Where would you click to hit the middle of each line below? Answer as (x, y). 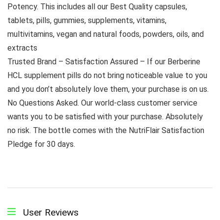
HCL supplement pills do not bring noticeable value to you (107, 76)
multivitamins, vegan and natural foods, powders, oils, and (106, 34)
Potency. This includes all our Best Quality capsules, (97, 7)
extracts (22, 48)
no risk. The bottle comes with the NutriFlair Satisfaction (106, 131)
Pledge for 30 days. (41, 144)
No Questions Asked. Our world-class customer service (102, 103)
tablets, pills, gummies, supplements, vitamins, (87, 21)
